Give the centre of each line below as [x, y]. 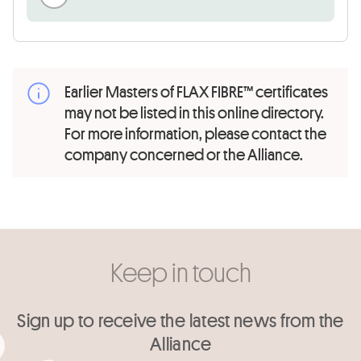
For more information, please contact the [195, 133]
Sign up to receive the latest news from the [180, 320]
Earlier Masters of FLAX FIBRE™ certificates [196, 91]
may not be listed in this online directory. [194, 112]
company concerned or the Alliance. [184, 154]
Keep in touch [180, 272]
